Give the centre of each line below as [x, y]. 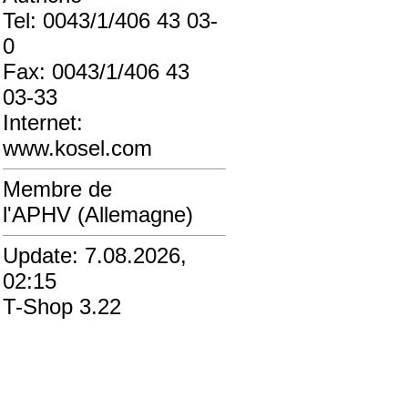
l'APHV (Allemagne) [98, 214]
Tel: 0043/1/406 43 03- [110, 20]
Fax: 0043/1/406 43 [96, 71]
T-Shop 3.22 [62, 306]
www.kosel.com [77, 148]
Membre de [57, 189]
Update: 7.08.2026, [95, 255]
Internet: [43, 122]
